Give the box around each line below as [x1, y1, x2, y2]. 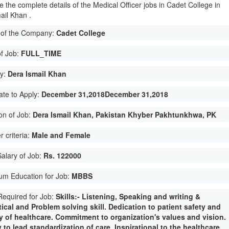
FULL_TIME [21, 48, 62, 58]
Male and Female [32, 130, 91, 140]
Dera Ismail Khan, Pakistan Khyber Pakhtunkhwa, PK [33, 109, 217, 120]
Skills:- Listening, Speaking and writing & [56, 191, 201, 201]
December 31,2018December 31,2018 [41, 89, 169, 99]
